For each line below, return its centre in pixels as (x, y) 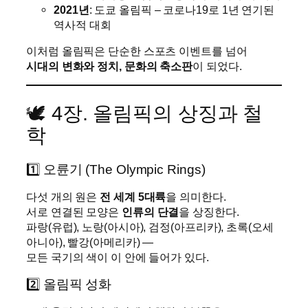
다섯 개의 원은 (63, 197)
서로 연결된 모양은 (74, 212)
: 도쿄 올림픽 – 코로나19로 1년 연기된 (182, 9)
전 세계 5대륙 (133, 197)
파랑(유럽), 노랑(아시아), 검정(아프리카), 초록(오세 (150, 227)
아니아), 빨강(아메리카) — (90, 242)
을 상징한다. (209, 212)
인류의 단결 (150, 212)
